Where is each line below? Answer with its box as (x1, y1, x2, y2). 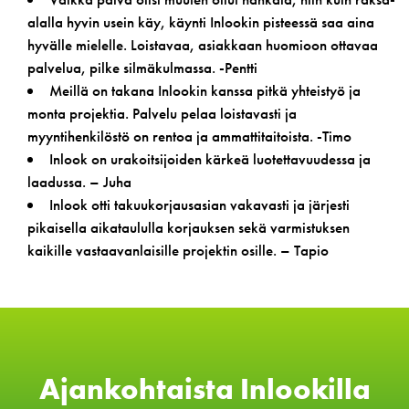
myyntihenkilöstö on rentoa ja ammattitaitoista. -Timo (27, 125, 351, 146)
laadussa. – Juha (27, 171, 131, 192)
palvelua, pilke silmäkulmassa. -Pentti (27, 57, 257, 78)
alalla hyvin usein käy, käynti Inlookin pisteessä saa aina (27, 11, 374, 32)
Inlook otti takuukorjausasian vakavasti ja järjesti (49, 194, 350, 215)
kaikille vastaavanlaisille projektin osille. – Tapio (27, 239, 329, 260)
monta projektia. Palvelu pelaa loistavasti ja (27, 102, 297, 123)
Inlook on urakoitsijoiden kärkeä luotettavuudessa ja (49, 148, 371, 169)
